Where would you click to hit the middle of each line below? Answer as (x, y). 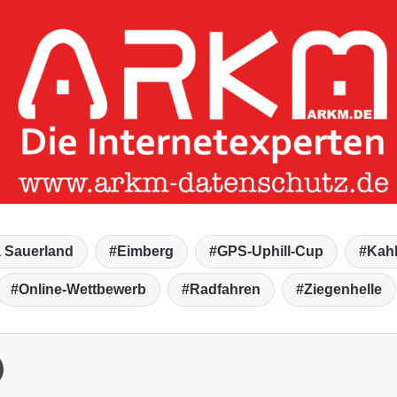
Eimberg (145, 252)
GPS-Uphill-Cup (270, 252)
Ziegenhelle (343, 290)
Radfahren (225, 290)
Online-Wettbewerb (82, 290)
